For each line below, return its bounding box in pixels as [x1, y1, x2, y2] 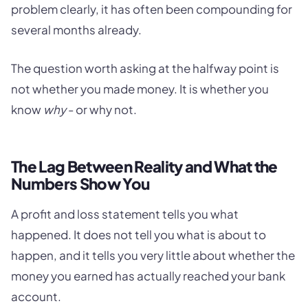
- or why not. [66, 101, 137, 117]
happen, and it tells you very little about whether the [11, 247, 295, 263]
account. [11, 289, 61, 305]
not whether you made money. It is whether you [11, 80, 269, 96]
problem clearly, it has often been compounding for [11, 1, 292, 17]
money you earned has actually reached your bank [11, 268, 285, 284]
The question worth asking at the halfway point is [11, 60, 279, 76]
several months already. [11, 22, 142, 38]
